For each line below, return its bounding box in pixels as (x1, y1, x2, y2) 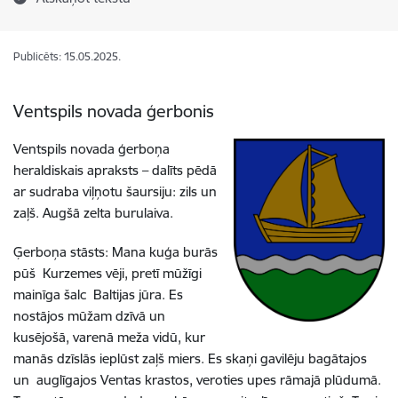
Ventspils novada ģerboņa (13, 140, 170, 157)
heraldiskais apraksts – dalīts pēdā (13, 162, 217, 179)
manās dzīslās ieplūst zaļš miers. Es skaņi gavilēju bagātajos (13, 350, 367, 367)
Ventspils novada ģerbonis (13, 100, 214, 122)
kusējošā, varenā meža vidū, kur (13, 329, 205, 346)
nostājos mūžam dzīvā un (13, 307, 165, 324)
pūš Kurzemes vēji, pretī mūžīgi (13, 265, 202, 282)
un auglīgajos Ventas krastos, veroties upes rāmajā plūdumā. (13, 371, 381, 388)
